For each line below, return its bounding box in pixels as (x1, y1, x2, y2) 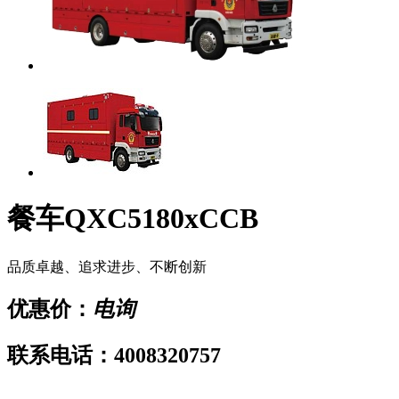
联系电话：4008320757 (7, 343, 221, 367)
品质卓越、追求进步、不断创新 (7, 258, 207, 274)
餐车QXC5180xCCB (7, 202, 258, 235)
